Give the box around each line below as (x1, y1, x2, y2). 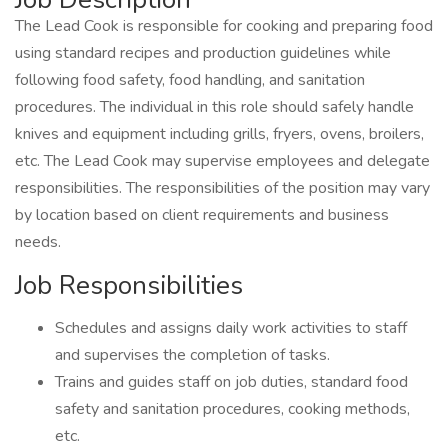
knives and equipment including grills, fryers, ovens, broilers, (15, 123, 424, 145)
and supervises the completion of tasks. (55, 344, 330, 366)
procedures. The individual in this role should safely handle (15, 96, 414, 118)
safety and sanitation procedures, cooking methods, (55, 398, 410, 420)
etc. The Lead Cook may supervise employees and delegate (15, 150, 430, 172)
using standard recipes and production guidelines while (15, 42, 391, 64)
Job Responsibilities (15, 268, 243, 303)
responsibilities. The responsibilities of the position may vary (15, 177, 430, 199)
